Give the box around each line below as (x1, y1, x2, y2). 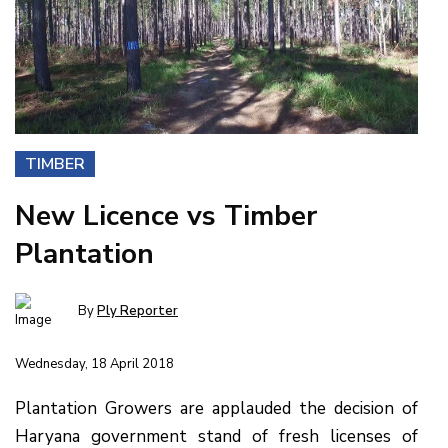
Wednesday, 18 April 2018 (15, 354, 174, 373)
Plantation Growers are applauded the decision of (15, 396, 418, 420)
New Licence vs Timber (15, 196, 317, 235)
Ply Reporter (97, 301, 178, 320)
